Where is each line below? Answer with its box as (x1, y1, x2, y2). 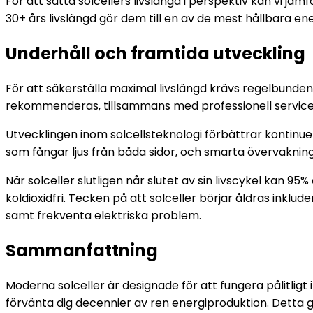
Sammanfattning (6, 238, 158, 262)
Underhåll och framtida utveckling (6, 41, 305, 65)
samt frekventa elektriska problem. (6, 207, 201, 224)
